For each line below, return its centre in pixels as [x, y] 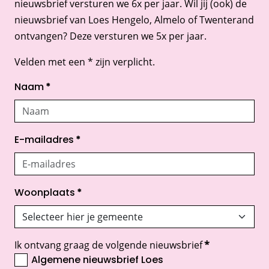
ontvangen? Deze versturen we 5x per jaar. [110, 36]
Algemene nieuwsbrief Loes [97, 261]
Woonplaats [45, 194]
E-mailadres [44, 141]
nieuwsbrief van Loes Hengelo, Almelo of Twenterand [134, 20]
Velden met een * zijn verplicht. [85, 62]
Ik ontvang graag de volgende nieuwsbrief [108, 245]
